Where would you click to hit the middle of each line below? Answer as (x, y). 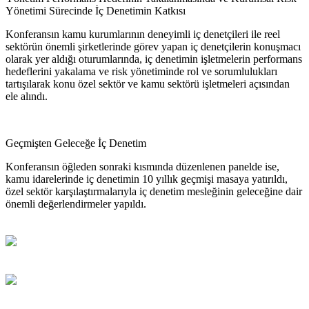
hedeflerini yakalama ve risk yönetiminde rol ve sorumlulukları (141, 71)
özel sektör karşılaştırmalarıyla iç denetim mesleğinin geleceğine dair (154, 191)
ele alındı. (27, 96)
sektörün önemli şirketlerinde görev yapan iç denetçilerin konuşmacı (153, 46)
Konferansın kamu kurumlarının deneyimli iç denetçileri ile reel (143, 34)
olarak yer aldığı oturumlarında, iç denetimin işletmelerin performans (154, 59)
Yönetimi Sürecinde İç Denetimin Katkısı (96, 10)
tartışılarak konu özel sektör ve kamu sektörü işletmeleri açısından (148, 83)
